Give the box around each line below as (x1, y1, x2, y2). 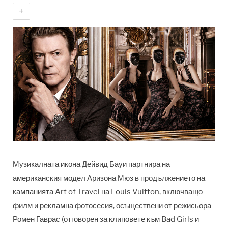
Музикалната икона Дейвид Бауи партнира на (13, 160, 170, 169)
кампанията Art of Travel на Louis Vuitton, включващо (13, 187, 203, 197)
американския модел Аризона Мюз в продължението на (13, 174, 205, 183)
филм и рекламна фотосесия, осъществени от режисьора (13, 201, 211, 211)
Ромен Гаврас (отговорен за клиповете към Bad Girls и (13, 215, 199, 224)
